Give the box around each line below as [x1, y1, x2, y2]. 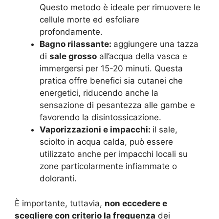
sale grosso [49, 51, 97, 61]
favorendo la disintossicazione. [40, 112, 161, 122]
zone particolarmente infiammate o [40, 161, 177, 171]
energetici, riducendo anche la [40, 88, 158, 98]
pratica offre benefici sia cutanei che [40, 76, 183, 86]
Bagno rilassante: [40, 39, 113, 49]
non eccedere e [105, 198, 167, 208]
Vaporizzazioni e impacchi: [40, 125, 153, 134]
